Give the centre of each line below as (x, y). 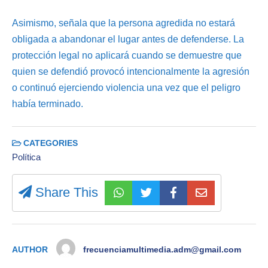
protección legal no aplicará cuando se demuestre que (127, 55)
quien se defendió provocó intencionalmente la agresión (131, 71)
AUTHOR (30, 250)
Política (26, 157)
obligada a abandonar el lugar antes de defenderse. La (128, 39)
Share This (65, 193)
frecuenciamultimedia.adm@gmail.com (162, 250)
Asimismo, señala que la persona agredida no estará (124, 23)
